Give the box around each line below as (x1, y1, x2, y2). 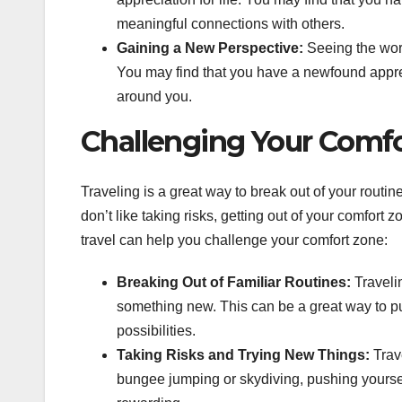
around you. (117, 88, 192, 104)
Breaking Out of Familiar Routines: (117, 274, 351, 290)
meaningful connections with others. (117, 15, 345, 31)
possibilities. (117, 322, 196, 338)
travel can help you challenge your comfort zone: (81, 232, 388, 248)
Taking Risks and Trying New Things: (117, 346, 370, 363)
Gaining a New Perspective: (117, 39, 303, 56)
